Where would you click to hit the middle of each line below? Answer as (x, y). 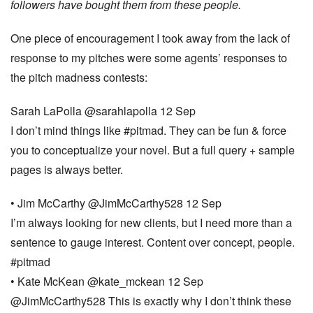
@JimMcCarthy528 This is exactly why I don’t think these (151, 301)
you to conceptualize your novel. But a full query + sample (153, 150)
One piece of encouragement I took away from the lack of (150, 38)
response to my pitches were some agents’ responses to (149, 58)
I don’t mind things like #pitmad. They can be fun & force (148, 130)
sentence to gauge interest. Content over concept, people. (153, 242)
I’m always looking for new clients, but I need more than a (151, 223)
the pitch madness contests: (79, 77)
